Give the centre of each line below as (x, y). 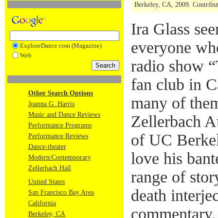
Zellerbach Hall (50, 168)
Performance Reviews (58, 136)
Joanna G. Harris (51, 104)
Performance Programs (60, 125)
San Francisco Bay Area (61, 192)
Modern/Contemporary (60, 157)
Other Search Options (61, 93)
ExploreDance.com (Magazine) (61, 45)
